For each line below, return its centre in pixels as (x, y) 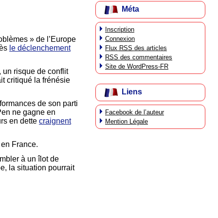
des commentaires (145, 57)
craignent (55, 121)
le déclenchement (40, 48)
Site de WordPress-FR (137, 66)
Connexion (120, 38)
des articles (150, 48)
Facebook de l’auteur (135, 112)
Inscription (120, 29)
